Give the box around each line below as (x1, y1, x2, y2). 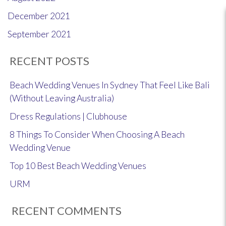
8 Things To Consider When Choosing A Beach (10, 129, 185, 140)
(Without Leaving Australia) (10, 93, 114, 103)
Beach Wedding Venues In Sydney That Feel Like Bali (10, 80, 210, 90)
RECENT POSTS (10, 54, 89, 68)
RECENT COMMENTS (12, 204, 122, 217)
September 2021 (8, 29, 71, 39)
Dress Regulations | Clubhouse (10, 111, 127, 122)
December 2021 (8, 11, 70, 21)
